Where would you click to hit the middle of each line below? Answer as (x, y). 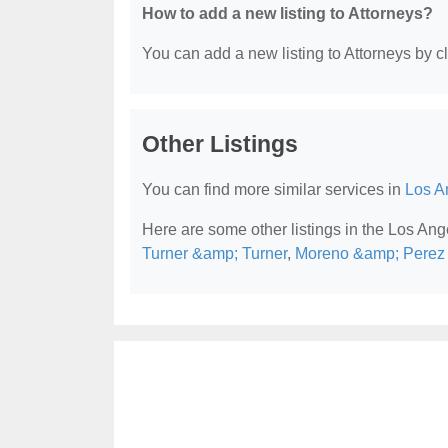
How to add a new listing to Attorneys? (287, 13)
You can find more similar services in (273, 189)
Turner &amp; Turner (214, 253)
